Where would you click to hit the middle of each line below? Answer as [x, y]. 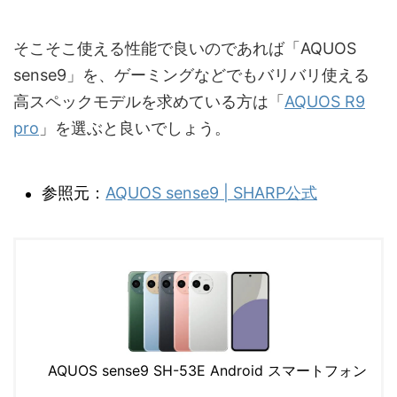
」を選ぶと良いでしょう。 [135, 128]
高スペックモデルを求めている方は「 [149, 102]
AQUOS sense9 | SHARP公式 [211, 193]
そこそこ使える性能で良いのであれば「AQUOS [185, 49]
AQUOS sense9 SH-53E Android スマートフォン [207, 371]
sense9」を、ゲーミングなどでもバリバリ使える [191, 75]
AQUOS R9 [325, 102]
